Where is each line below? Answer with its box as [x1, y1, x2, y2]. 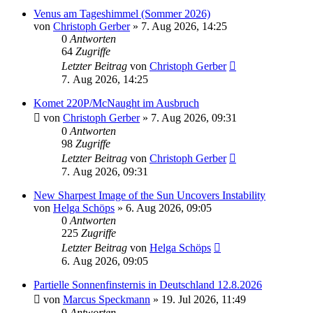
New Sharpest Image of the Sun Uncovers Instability [34, 189, 265, 202]
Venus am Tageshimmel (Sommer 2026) [34, 8, 210, 20]
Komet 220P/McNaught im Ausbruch [34, 97, 199, 110]
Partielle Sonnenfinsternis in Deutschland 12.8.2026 [34, 279, 262, 291]
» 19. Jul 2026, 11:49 [150, 293, 246, 306]
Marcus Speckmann [63, 293, 150, 306]
